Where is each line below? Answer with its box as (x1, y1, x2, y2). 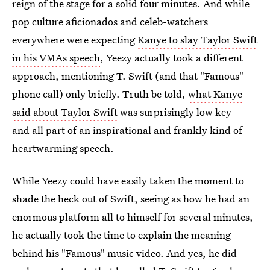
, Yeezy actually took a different (100, 51, 243, 64)
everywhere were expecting (12, 33, 137, 46)
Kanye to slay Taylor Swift (137, 33, 257, 46)
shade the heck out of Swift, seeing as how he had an (12, 192, 250, 206)
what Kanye (188, 87, 242, 101)
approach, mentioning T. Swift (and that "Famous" (12, 69, 243, 83)
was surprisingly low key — (118, 105, 246, 119)
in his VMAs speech (12, 51, 100, 64)
